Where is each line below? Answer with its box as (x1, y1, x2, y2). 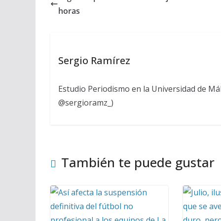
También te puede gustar (61, 153, 215, 172)
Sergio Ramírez (58, 53, 130, 67)
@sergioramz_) (58, 97, 113, 108)
